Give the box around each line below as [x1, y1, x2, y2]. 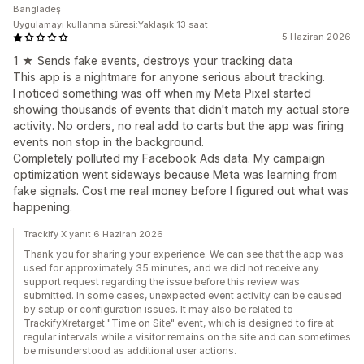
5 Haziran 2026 [282, 31, 351, 43]
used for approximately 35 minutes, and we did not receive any [24, 262, 319, 275]
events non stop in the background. [13, 135, 204, 149]
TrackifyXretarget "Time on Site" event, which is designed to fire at [24, 317, 334, 330]
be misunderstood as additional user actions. [24, 344, 236, 357]
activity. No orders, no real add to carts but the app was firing [13, 119, 344, 133]
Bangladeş [13, 3, 61, 15]
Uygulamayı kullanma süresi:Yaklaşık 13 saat [13, 19, 208, 31]
